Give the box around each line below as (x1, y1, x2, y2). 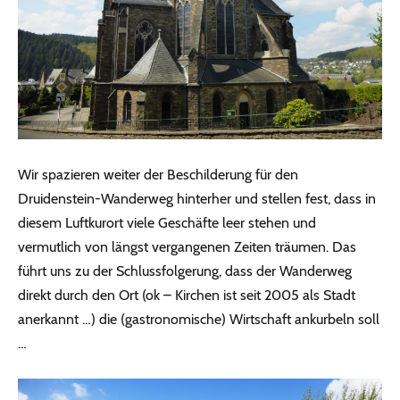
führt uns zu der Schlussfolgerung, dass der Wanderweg (18, 262, 352, 279)
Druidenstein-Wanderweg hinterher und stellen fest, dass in (18, 189, 376, 207)
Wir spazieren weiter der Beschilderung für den (18, 165, 298, 183)
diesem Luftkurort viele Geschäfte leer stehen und (18, 213, 316, 231)
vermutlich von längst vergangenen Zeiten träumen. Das (18, 237, 356, 255)
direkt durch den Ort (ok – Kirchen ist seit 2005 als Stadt (18, 286, 355, 304)
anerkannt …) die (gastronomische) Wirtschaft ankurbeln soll (18, 310, 379, 328)
